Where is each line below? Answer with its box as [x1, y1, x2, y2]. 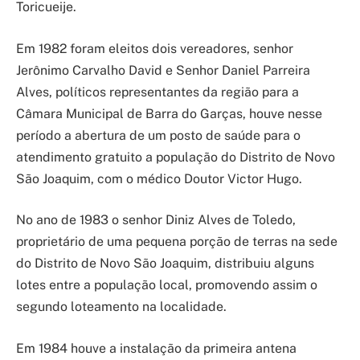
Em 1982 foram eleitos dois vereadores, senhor [16, 40, 293, 56]
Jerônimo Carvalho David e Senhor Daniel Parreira [16, 62, 310, 78]
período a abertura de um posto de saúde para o [16, 127, 301, 143]
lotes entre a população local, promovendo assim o [16, 277, 317, 293]
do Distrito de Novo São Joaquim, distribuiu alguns [16, 256, 314, 272]
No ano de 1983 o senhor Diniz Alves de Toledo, [16, 212, 296, 228]
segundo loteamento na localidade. [16, 299, 227, 315]
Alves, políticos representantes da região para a [16, 84, 299, 100]
